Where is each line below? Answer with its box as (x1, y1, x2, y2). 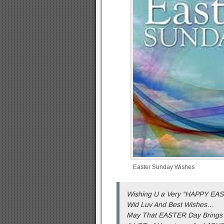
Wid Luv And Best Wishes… (126, 200, 214, 209)
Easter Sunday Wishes (132, 163, 194, 171)
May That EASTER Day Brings (126, 211, 222, 219)
